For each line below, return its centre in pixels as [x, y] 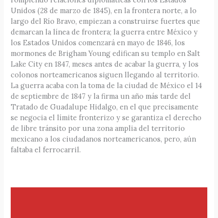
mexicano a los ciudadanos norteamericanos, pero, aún [104, 139]
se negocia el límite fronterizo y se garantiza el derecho [106, 118]
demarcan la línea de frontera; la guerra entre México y [104, 32]
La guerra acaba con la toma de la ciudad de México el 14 [107, 86]
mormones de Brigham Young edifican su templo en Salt [106, 54]
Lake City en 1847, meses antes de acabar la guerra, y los [105, 64]
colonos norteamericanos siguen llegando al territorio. [105, 75]
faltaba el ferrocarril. [46, 150]
